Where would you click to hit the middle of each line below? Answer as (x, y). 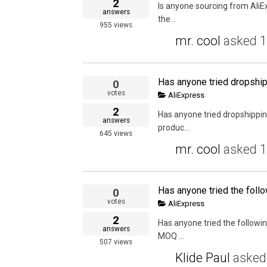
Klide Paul (203, 258)
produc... (174, 128)
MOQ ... (171, 236)
